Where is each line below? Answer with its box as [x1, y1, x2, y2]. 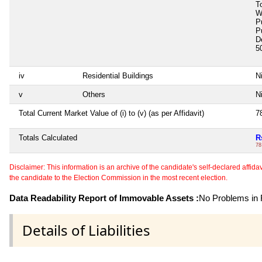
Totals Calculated [19, 133, 77, 142]
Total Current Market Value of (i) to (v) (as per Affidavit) [19, 108, 204, 118]
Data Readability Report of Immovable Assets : [9, 192, 199, 203]
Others [82, 89, 105, 99]
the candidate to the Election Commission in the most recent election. [9, 173, 227, 182]
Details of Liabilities [22, 220, 150, 240]
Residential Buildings [82, 71, 153, 80]
